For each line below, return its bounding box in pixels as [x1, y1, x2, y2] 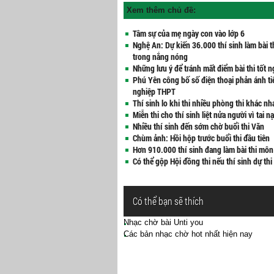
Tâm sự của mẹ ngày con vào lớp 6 [133, 28, 245, 39]
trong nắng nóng [133, 51, 188, 62]
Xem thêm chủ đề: [127, 6, 196, 15]
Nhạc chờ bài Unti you [124, 218, 203, 227]
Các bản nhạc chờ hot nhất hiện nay [124, 229, 253, 239]
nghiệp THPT [133, 86, 176, 97]
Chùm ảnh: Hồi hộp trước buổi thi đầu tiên [133, 133, 270, 144]
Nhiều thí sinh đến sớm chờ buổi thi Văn [133, 121, 264, 132]
